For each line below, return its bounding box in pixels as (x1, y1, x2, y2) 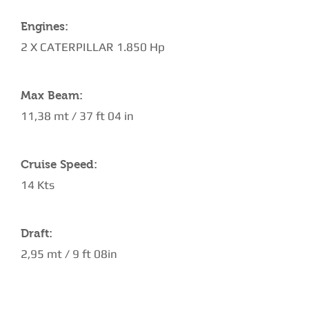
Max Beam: (21, 89, 83, 102)
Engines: (21, 20, 68, 33)
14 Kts (21, 178, 54, 192)
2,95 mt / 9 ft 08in (21, 247, 117, 261)
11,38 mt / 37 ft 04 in (21, 109, 134, 123)
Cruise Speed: (21, 158, 97, 171)
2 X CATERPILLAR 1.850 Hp (21, 40, 165, 54)
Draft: (21, 227, 52, 240)
